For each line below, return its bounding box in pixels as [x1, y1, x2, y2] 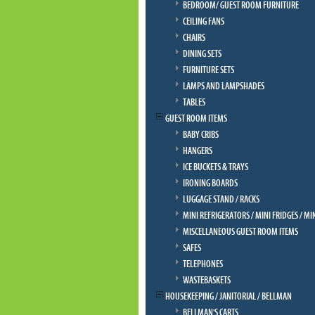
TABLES [183, 97, 205, 108]
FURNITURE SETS [183, 65, 234, 76]
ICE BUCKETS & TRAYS [183, 162, 248, 173]
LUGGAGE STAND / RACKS [183, 194, 259, 205]
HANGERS [183, 146, 212, 157]
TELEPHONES [183, 259, 223, 270]
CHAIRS [183, 32, 205, 44]
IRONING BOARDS [183, 178, 238, 189]
